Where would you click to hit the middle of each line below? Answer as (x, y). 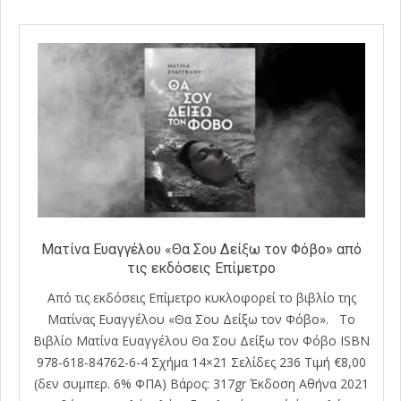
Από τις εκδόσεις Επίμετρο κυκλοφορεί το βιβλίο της (201, 298)
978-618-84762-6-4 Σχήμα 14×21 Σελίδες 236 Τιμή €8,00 (201, 363)
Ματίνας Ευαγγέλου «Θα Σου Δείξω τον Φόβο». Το (201, 320)
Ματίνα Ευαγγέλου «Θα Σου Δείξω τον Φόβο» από (201, 249)
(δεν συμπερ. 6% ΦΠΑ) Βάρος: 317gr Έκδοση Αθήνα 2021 (201, 384)
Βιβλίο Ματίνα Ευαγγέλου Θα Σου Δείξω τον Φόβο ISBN (201, 341)
